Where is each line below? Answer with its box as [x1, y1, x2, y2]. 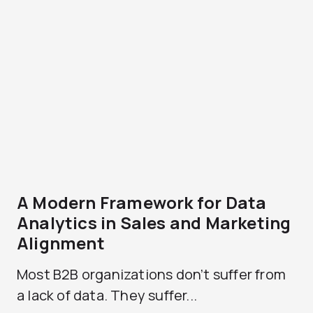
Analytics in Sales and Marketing [17, 211, 291, 234]
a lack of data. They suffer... [17, 286, 197, 305]
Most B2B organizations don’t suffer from [17, 265, 286, 284]
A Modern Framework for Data [17, 191, 267, 214]
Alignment [17, 231, 105, 254]
